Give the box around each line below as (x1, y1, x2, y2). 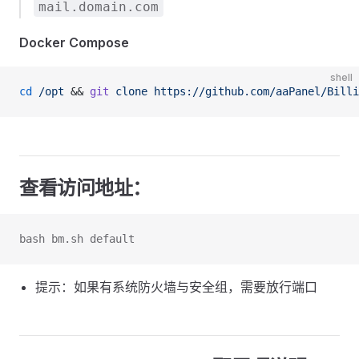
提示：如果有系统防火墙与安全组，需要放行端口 (35, 279, 317, 295)
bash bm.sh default (19, 232, 135, 245)
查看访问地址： (19, 176, 151, 200)
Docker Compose (19, 34, 129, 50)
